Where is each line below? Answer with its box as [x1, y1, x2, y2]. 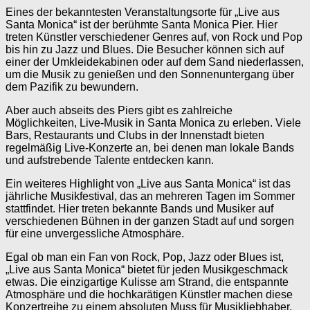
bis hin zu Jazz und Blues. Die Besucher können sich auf [6, 44, 284, 56]
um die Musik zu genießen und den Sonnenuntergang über [6, 69, 294, 81]
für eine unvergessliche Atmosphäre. [6, 228, 184, 240]
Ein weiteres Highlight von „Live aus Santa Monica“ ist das [6, 178, 291, 190]
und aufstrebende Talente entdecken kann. [6, 154, 214, 167]
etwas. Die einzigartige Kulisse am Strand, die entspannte [6, 276, 289, 289]
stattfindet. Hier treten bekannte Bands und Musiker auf [6, 203, 273, 215]
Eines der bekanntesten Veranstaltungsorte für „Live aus [6, 6, 280, 19]
